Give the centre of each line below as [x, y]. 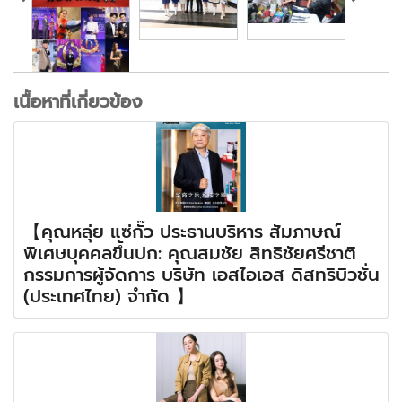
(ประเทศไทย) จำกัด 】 [109, 297]
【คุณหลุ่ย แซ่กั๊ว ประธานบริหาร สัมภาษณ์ [182, 232]
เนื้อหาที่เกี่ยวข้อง [78, 102]
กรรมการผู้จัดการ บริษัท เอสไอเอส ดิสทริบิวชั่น [201, 275]
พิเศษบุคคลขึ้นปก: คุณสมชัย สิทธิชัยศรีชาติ [190, 253]
